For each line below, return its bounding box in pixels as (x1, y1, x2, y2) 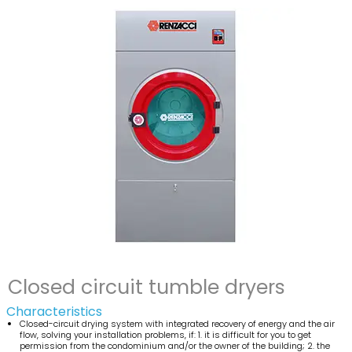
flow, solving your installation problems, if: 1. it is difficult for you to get (20, 328, 311, 342)
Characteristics (6, 302, 102, 321)
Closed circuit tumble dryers (8, 273, 285, 302)
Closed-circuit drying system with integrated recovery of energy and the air (20, 317, 335, 331)
